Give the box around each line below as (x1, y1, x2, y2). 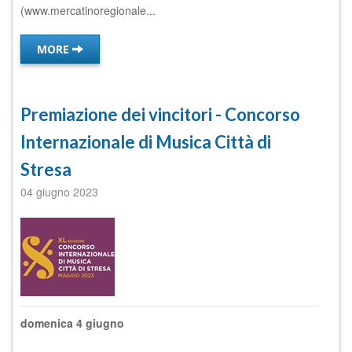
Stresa (20, 159, 71, 180)
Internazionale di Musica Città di (20, 131, 271, 152)
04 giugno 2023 (20, 184, 98, 200)
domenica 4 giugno (20, 315, 124, 331)
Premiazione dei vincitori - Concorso (20, 104, 300, 125)
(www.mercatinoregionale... (20, 2, 156, 18)
